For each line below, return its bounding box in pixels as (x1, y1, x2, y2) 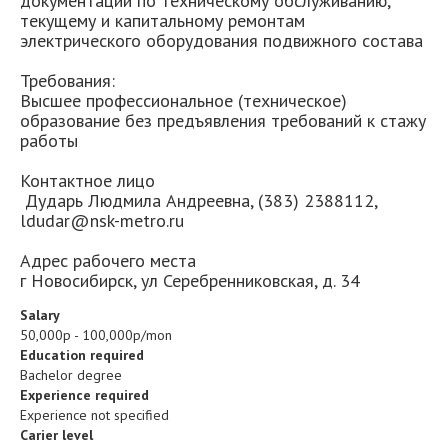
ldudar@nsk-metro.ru (20, 209, 184, 232)
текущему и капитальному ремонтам (20, 9, 305, 32)
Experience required (20, 386, 149, 404)
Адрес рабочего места (20, 249, 196, 272)
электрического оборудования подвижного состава (20, 29, 423, 52)
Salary (20, 306, 60, 324)
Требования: (20, 69, 115, 92)
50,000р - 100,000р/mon (20, 326, 172, 344)
